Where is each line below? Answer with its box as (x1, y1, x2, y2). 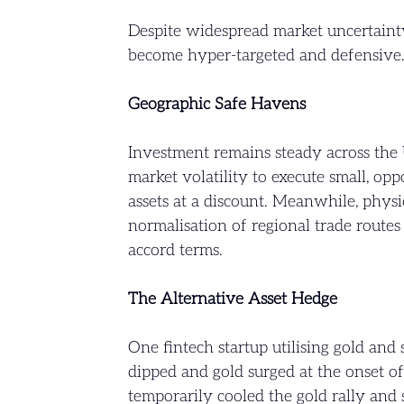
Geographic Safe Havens (127, 95, 306, 115)
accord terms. (127, 241, 223, 261)
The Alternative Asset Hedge (127, 289, 337, 309)
